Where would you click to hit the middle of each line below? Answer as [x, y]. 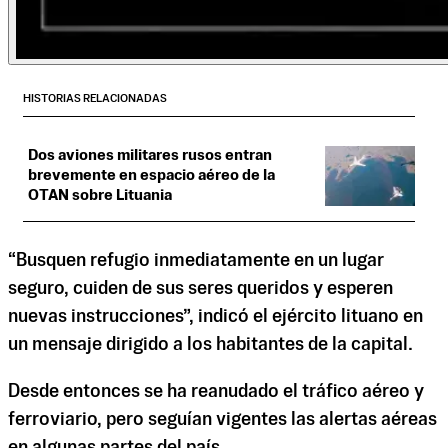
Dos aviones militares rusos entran [150, 156]
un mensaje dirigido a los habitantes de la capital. [210, 345]
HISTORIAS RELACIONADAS [95, 98]
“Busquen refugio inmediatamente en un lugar [196, 261]
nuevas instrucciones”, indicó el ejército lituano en [215, 317]
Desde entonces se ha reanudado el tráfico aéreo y [216, 392]
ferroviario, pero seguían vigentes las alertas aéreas [222, 420]
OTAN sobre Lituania [100, 196]
